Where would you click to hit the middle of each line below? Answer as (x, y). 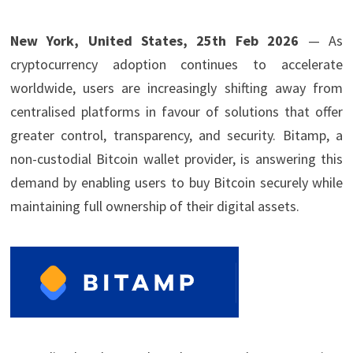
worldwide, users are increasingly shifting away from (176, 88)
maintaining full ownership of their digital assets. (154, 206)
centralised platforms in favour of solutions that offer (176, 112)
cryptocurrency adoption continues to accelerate (176, 65)
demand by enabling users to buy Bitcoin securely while (176, 183)
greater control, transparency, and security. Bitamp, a (176, 136)
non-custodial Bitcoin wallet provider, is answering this (176, 159)
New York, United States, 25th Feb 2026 (154, 41)
